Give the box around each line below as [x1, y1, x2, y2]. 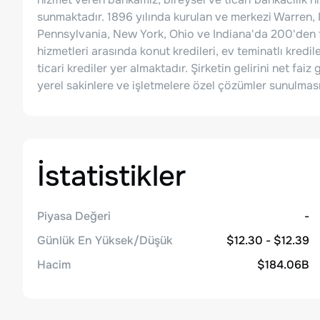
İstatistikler [37, 158, 186, 194]
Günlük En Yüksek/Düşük [37, 233, 173, 248]
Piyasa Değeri [37, 209, 111, 224]
